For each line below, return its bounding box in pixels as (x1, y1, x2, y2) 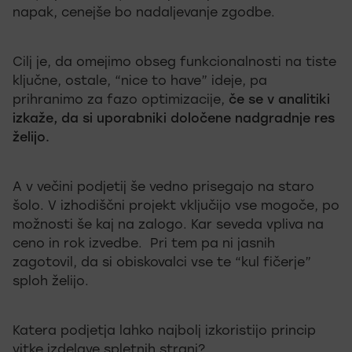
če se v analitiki (229, 94, 330, 107)
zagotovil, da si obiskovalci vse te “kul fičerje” (13, 257, 311, 269)
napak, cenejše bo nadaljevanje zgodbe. (13, 7, 275, 20)
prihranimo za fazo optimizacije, (13, 94, 229, 107)
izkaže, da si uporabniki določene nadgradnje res (13, 113, 335, 126)
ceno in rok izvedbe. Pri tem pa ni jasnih (13, 238, 275, 251)
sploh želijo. (13, 276, 89, 288)
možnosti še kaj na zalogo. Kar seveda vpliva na (13, 219, 324, 232)
